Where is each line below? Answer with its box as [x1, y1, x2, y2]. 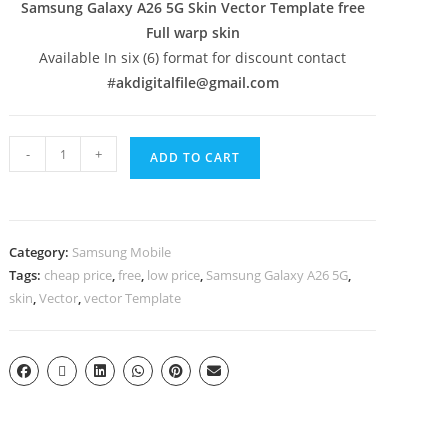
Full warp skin [145, 23, 240, 42]
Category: [9, 243, 73, 261]
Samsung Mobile [72, 243, 172, 261]
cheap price [44, 266, 113, 284]
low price [147, 266, 201, 284]
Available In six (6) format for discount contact [39, 48, 347, 67]
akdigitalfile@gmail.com [115, 73, 279, 92]
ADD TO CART [150, 149, 241, 166]
